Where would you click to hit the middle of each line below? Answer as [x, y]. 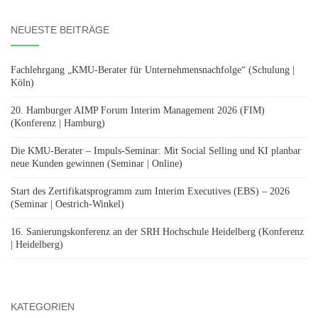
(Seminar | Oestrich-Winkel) [67, 204]
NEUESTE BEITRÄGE [60, 29]
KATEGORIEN [43, 306]
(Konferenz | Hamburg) [58, 123]
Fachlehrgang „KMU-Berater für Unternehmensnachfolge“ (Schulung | [153, 70]
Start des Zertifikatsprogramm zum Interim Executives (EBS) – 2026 [150, 191]
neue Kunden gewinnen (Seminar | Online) [97, 163]
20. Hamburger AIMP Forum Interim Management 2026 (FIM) [138, 110]
